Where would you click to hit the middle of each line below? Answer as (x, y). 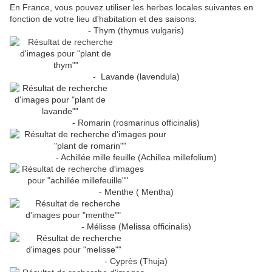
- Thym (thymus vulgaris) (136, 31)
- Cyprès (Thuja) (136, 261)
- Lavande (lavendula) (136, 77)
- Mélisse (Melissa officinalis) (136, 227)
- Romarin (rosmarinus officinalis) (136, 123)
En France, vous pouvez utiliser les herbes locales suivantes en (131, 8)
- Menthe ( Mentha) (136, 192)
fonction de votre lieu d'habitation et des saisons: (104, 19)
